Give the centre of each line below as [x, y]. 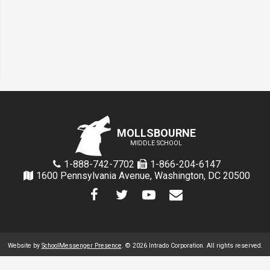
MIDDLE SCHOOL [156, 143]
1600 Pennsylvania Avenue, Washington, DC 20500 [143, 176]
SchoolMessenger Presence [81, 246]
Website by [24, 246]
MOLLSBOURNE [156, 133]
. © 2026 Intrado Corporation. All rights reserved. [192, 246]
